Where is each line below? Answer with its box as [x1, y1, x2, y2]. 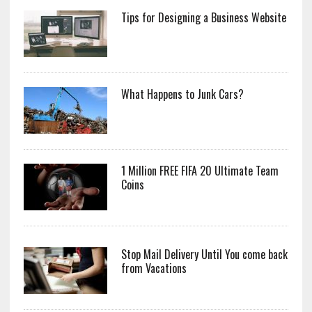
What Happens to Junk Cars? [120, 86, 244, 103]
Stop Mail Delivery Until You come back [120, 246, 288, 263]
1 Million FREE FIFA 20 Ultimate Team [120, 162, 279, 180]
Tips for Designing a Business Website [120, 9, 286, 26]
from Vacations [120, 260, 187, 277]
